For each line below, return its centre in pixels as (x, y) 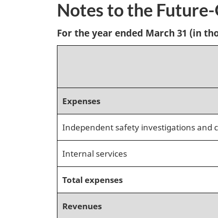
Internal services (95, 153)
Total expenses (92, 179)
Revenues (82, 206)
